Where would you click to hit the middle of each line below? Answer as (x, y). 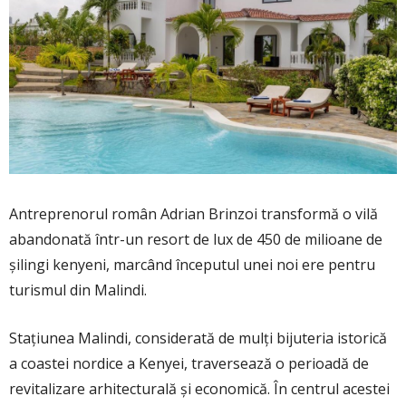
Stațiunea (43, 338)
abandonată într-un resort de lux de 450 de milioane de (196, 240)
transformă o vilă (318, 214)
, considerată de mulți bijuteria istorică (257, 338)
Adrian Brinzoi (209, 214)
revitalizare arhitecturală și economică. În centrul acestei (199, 389)
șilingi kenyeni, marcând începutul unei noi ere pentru (192, 265)
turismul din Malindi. (78, 290)
